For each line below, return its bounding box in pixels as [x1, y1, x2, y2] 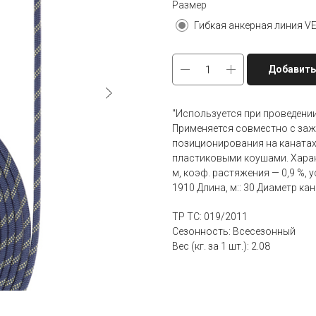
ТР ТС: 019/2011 [172, 211, 248, 223]
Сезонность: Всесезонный [172, 226, 296, 238]
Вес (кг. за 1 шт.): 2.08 [172, 241, 270, 253]
